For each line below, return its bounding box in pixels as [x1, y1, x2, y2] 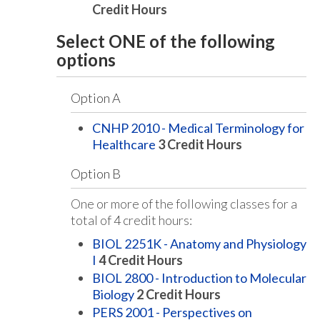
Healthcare [92, 136, 156, 152]
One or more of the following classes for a [71, 196, 297, 211]
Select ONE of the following [56, 31, 275, 51]
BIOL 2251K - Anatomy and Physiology [92, 236, 306, 251]
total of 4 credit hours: [71, 212, 192, 228]
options [56, 49, 116, 70]
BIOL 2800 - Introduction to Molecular [92, 270, 306, 286]
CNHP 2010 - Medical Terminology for [92, 120, 304, 136]
